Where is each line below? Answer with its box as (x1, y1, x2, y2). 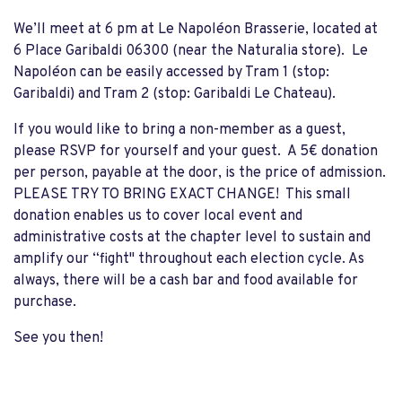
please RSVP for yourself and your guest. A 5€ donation (13, 143, 378, 162)
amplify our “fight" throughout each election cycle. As (13, 250, 364, 269)
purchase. (13, 293, 76, 312)
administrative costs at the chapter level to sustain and (13, 229, 371, 248)
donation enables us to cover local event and (13, 207, 302, 226)
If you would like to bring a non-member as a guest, (13, 121, 345, 140)
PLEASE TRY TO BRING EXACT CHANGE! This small (13, 186, 351, 205)
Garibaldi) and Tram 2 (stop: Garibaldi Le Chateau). (13, 85, 336, 104)
